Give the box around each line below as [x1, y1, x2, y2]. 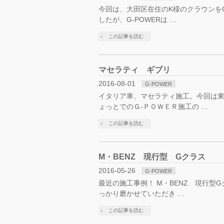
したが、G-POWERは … [98, 15, 176, 23]
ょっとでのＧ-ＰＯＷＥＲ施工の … [98, 102, 208, 110]
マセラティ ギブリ [98, 65, 170, 74]
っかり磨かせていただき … [98, 189, 184, 197]
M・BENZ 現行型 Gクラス [98, 152, 205, 161]
